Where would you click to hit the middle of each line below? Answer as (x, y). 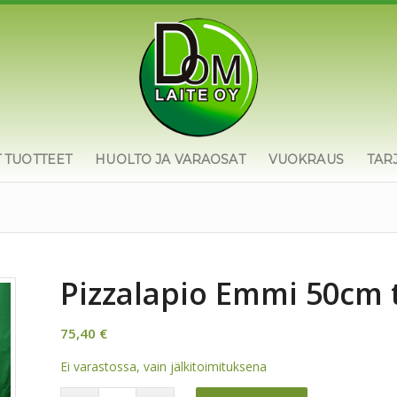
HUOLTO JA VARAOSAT (170, 160)
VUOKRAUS (306, 160)
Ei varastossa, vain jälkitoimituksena (164, 366)
